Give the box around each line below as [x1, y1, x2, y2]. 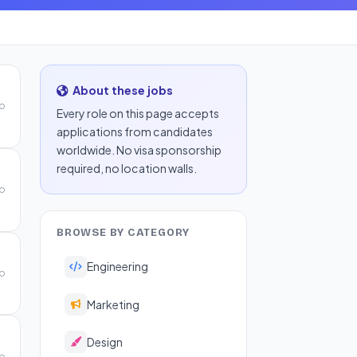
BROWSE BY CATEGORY [57, 226, 190, 240]
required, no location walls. [57, 161, 197, 176]
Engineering [87, 259, 149, 274]
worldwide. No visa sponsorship [57, 143, 222, 158]
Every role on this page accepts [57, 106, 219, 121]
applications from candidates [57, 124, 213, 139]
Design [87, 334, 124, 349]
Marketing [87, 296, 140, 312]
